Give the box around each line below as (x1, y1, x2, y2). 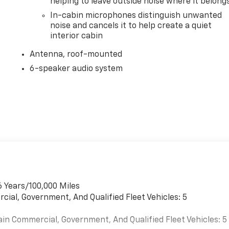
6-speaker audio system (30, 64, 123, 73)
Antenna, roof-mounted (30, 50, 123, 59)
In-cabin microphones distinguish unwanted (50, 11, 222, 20)
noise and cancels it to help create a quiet (50, 21, 212, 30)
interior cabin (50, 32, 103, 40)
